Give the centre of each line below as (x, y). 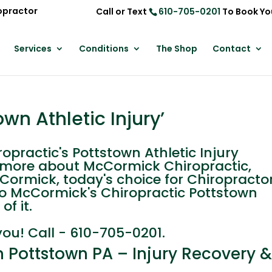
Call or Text (122, 11)
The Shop (176, 49)
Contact (231, 49)
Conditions (104, 49)
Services (32, 49)
